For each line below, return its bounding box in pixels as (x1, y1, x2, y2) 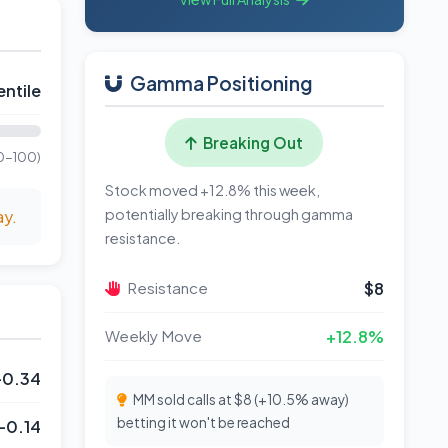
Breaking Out (200, 133, 304, 152)
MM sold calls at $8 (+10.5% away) (130, 391, 349, 408)
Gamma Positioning (129, 71, 313, 95)
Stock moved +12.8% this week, (104, 181, 320, 199)
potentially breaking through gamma (104, 205, 353, 223)
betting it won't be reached (116, 414, 290, 431)
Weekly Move (104, 326, 202, 345)
